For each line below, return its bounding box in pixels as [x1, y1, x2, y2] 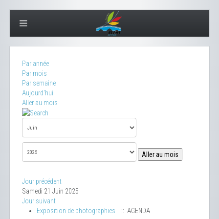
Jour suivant [22, 197, 56, 205]
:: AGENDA [118, 207, 150, 215]
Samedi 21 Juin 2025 [22, 187, 79, 196]
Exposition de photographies [37, 207, 115, 215]
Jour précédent [22, 177, 62, 186]
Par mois [22, 69, 47, 77]
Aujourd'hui [22, 89, 53, 97]
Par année [22, 60, 49, 67]
